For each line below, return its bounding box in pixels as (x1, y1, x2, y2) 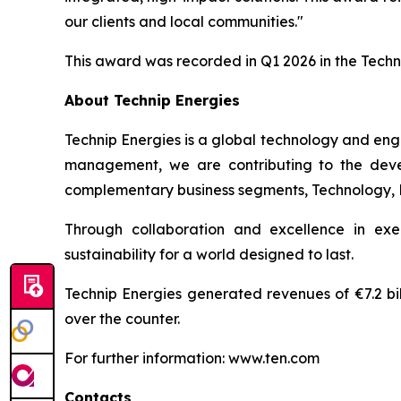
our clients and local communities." (64, 13, 303, 30)
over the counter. (64, 310, 180, 328)
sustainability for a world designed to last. (64, 245, 354, 263)
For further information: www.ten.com (64, 349, 320, 367)
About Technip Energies (64, 91, 240, 109)
